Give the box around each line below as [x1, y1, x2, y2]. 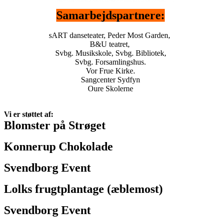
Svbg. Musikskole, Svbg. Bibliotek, [55, 48, 166, 57]
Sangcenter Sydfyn [81, 75, 140, 84]
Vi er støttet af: [4, 110, 53, 118]
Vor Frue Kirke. [86, 66, 135, 75]
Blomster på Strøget [4, 118, 106, 132]
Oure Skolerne [88, 84, 133, 93]
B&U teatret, [89, 39, 132, 48]
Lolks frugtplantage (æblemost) [4, 182, 163, 195]
